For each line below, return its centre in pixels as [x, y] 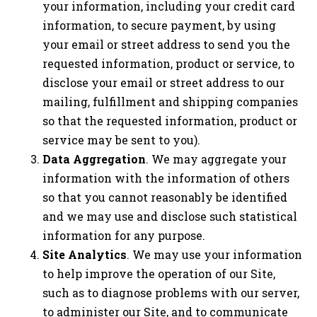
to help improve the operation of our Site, [159, 274]
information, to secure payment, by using [159, 25]
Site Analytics [85, 255]
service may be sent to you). [121, 140]
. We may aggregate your [216, 159]
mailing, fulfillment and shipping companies [170, 102]
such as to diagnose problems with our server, [171, 293]
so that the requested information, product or [170, 121]
